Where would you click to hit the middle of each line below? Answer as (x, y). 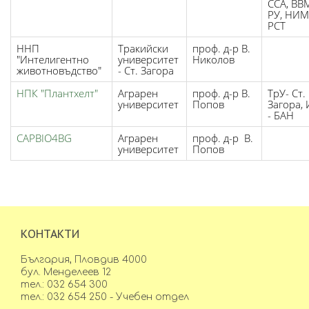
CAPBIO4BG (44, 138)
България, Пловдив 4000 (84, 260)
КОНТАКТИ (50, 234)
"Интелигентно (53, 59)
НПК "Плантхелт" (57, 93)
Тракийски (143, 48)
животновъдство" (59, 70)
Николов (213, 59)
